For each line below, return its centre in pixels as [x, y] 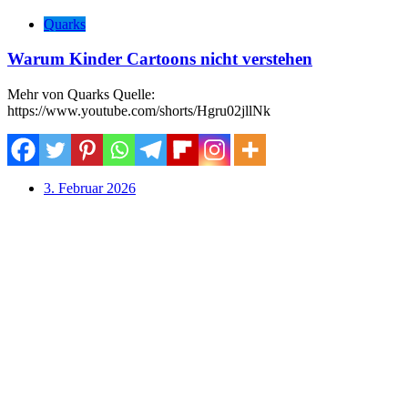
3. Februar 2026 [90, 188]
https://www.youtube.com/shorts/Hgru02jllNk [139, 110]
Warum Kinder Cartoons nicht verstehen [160, 59]
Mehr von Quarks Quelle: [81, 94]
